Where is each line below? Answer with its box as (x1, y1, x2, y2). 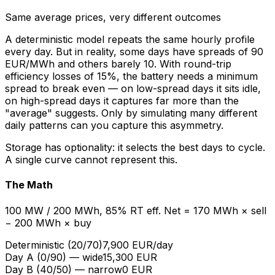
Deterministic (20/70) (5, 238, 103, 251)
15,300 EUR (103, 250, 157, 263)
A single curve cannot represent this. (5, 153, 177, 166)
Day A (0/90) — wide (5, 250, 103, 263)
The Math (5, 179, 53, 192)
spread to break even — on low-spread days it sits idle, (5, 82, 261, 95)
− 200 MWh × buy (5, 216, 91, 229)
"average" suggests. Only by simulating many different (5, 107, 257, 119)
